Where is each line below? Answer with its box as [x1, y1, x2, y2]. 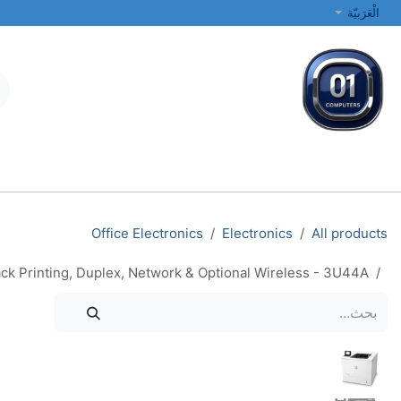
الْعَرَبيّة [346, 5, 380, 20]
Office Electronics [91, 225, 203, 242]
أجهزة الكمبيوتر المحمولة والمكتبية [126, 165, 295, 179]
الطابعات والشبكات [5, 165, 100, 179]
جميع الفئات [322, 165, 380, 179]
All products [311, 225, 388, 242]
